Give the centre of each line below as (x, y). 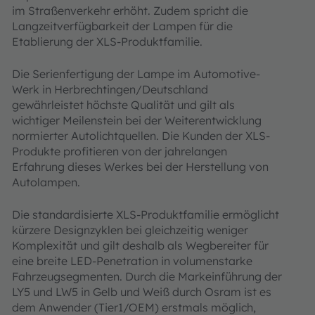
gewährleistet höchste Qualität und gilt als (123, 105)
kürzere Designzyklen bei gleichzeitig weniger (130, 230)
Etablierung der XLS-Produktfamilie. (107, 41)
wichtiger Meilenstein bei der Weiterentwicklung (137, 120)
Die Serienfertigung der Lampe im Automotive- (136, 74)
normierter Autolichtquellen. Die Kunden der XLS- (141, 136)
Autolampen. (46, 182)
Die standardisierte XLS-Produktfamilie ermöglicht (146, 214)
